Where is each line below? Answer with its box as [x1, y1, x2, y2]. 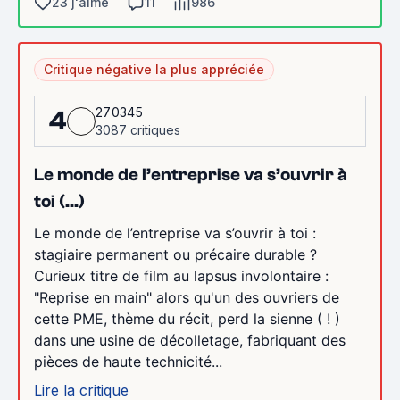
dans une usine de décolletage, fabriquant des [34, 330, 346, 349]
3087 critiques [96, 121, 180, 137]
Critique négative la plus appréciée [44, 61, 264, 77]
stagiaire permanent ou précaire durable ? [34, 245, 317, 263]
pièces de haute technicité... [34, 352, 222, 371]
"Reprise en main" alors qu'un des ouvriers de [34, 287, 339, 306]
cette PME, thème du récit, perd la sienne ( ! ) [34, 309, 340, 328]
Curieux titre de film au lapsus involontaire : [34, 266, 329, 285]
